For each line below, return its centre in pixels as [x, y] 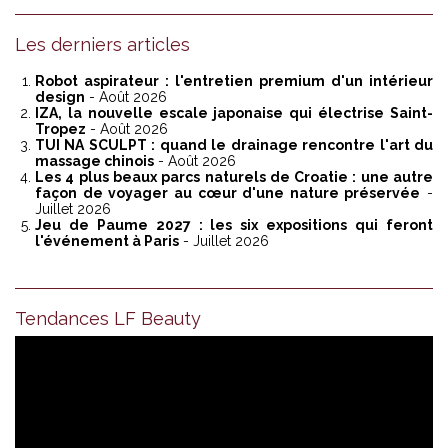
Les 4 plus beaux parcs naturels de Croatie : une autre [234, 177]
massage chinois [94, 161]
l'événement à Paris [107, 241]
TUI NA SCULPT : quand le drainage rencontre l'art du [234, 145]
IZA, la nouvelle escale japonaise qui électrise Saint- [234, 113]
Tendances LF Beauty [108, 319]
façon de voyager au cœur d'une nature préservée [228, 193]
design [60, 97]
